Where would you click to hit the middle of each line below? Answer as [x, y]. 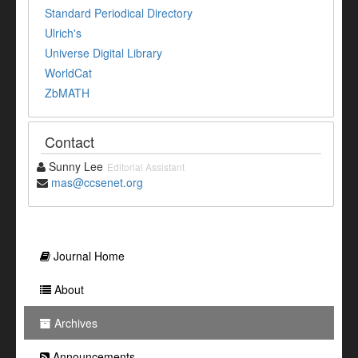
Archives [74, 323]
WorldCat [68, 73]
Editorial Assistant [146, 167]
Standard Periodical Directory [119, 13]
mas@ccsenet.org [97, 183]
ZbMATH [67, 93]
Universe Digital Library [103, 53]
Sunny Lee [74, 167]
